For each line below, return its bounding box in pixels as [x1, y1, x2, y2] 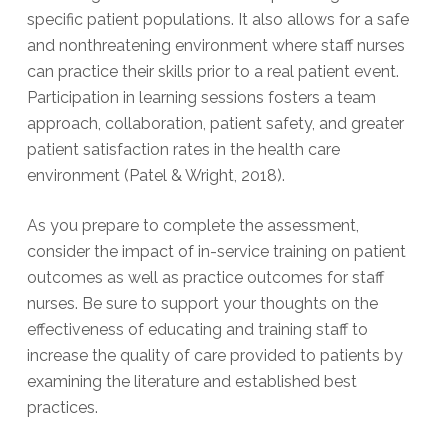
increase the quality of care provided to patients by [26, 346, 403, 366]
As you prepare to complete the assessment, [26, 216, 359, 236]
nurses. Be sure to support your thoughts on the [26, 294, 378, 314]
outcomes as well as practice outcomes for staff [26, 268, 384, 288]
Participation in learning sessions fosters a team [26, 88, 376, 108]
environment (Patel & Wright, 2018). [26, 166, 285, 186]
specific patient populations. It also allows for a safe [26, 10, 409, 30]
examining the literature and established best [26, 372, 357, 392]
